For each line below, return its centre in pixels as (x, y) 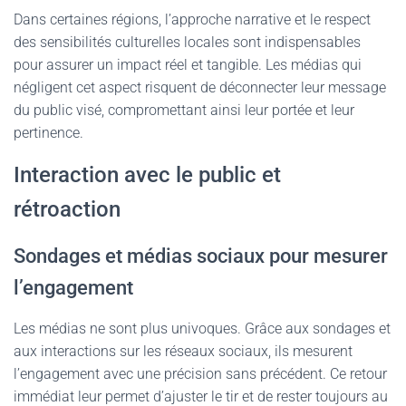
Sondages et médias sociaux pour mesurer (201, 256)
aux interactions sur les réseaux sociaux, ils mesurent (183, 351)
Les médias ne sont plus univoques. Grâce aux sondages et (202, 329)
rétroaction (67, 209)
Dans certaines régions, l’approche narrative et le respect (192, 19)
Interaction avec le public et (147, 175)
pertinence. (48, 133)
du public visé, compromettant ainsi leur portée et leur (184, 110)
